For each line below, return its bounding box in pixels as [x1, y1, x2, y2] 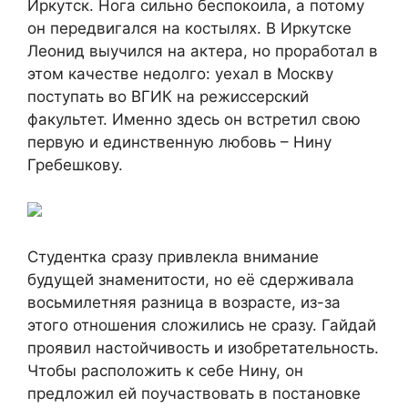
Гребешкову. [27, 156, 123, 175]
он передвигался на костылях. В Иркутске [27, 19, 352, 38]
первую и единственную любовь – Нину [27, 133, 331, 152]
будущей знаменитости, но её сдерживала [27, 270, 354, 290]
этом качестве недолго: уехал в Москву [27, 65, 333, 84]
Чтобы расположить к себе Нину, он [27, 362, 303, 381]
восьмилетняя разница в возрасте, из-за [27, 293, 341, 312]
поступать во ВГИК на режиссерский [27, 87, 309, 107]
